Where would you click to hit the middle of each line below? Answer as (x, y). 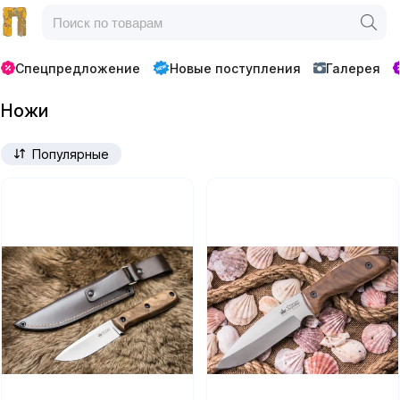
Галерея (353, 68)
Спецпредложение (78, 68)
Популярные (70, 154)
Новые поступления (235, 68)
